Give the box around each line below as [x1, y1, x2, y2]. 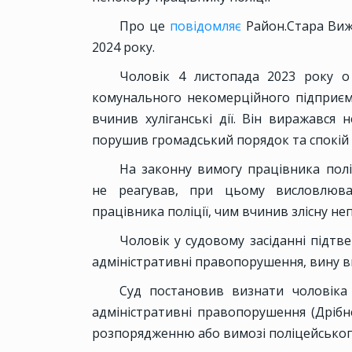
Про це [119, 17, 170, 35]
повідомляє [169, 17, 246, 35]
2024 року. [92, 38, 155, 57]
